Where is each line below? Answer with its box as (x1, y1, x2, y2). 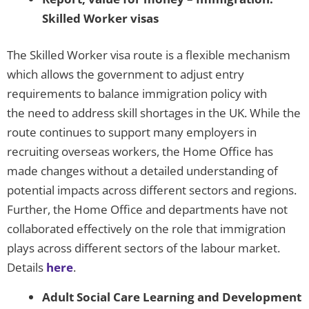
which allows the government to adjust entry (7, 66, 244, 83)
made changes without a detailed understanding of (7, 163, 278, 179)
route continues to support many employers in (7, 124, 257, 141)
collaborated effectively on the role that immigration (7, 221, 286, 237)
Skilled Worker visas (42, 10, 159, 26)
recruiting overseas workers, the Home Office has (7, 143, 273, 160)
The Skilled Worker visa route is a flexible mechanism (7, 47, 290, 63)
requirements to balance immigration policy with (7, 86, 267, 102)
